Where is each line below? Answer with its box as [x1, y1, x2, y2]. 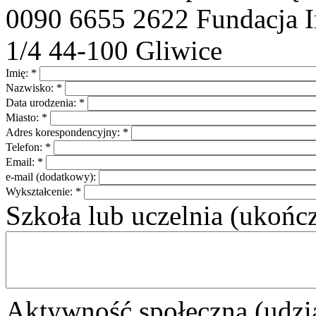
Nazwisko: [6, 81, 56, 94]
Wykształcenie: [6, 185, 75, 197]
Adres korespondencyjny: [6, 126, 123, 138]
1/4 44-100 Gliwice [6, 35, 222, 66]
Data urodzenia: [6, 96, 79, 109]
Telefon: [6, 140, 45, 153]
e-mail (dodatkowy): [6, 170, 99, 183]
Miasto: [6, 111, 42, 123]
